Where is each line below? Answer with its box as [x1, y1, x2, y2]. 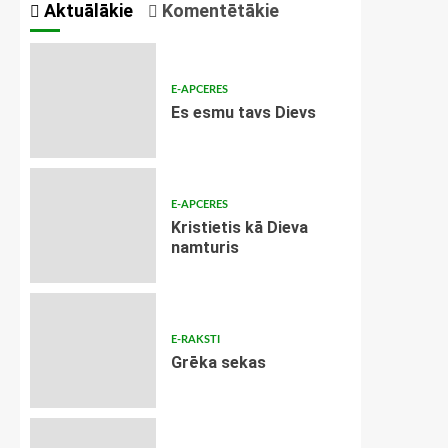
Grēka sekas [170, 353, 266, 372]
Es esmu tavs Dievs [170, 103, 316, 122]
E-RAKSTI [170, 334, 220, 345]
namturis [170, 238, 239, 257]
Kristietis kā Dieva [170, 218, 308, 237]
